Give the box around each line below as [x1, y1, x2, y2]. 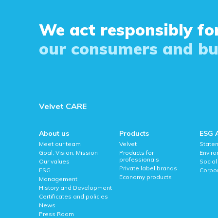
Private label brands [119, 164, 177, 172]
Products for [119, 149, 154, 157]
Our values [38, 158, 70, 165]
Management [38, 175, 77, 183]
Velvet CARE [38, 101, 87, 111]
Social [199, 158, 217, 165]
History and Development [38, 184, 112, 192]
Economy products [119, 173, 172, 181]
